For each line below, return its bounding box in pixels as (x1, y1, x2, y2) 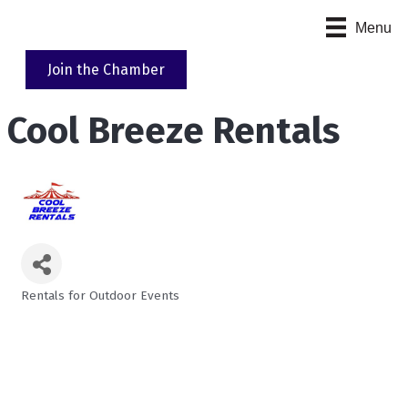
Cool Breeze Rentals (7, 109, 340, 154)
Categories (20, 298, 113, 321)
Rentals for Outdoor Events (21, 288, 179, 304)
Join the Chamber (47, 61, 165, 79)
